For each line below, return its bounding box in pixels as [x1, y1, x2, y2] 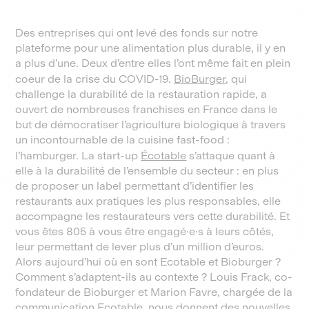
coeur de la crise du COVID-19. [15, 72, 175, 86]
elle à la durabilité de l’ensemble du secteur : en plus [15, 164, 279, 177]
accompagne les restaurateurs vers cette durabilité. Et [15, 210, 290, 223]
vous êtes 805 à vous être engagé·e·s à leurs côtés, [15, 225, 275, 238]
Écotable [141, 149, 187, 162]
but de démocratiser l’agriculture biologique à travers [15, 118, 286, 131]
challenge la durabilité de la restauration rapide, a [15, 88, 268, 101]
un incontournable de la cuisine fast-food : [15, 133, 230, 146]
